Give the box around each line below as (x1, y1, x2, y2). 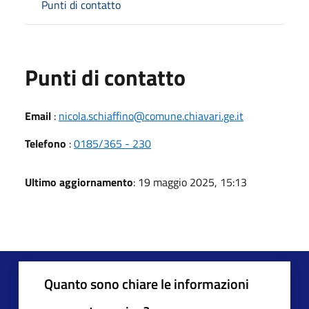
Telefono (25, 134, 66, 152)
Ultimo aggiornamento (25, 173, 133, 190)
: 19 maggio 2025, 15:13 (133, 173, 247, 190)
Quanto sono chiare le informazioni (44, 272, 249, 295)
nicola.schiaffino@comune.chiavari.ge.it (59, 107, 243, 124)
